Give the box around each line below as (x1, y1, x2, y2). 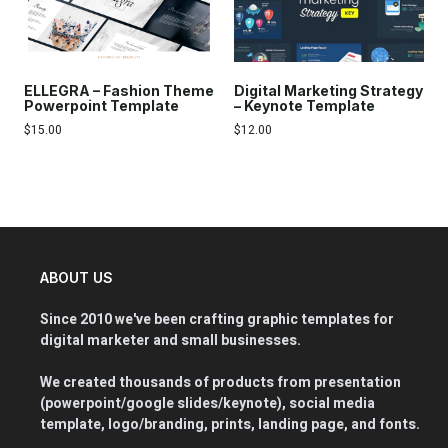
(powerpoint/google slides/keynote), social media (39, 393, 375, 415)
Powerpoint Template (24, 97, 179, 115)
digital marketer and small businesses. (39, 330, 301, 352)
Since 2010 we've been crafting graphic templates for (39, 309, 394, 331)
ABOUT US (39, 269, 113, 287)
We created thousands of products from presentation (39, 372, 401, 394)
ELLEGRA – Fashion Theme (24, 82, 214, 100)
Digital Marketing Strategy (234, 82, 423, 100)
